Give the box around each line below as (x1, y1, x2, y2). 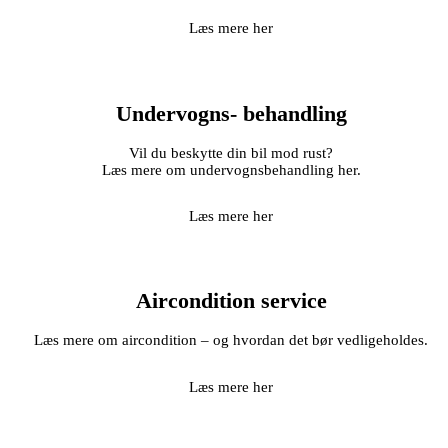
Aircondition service (135, 289, 327, 314)
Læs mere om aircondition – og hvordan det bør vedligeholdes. (34, 332, 429, 349)
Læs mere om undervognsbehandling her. (101, 161, 361, 178)
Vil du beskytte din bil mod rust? (129, 144, 334, 161)
